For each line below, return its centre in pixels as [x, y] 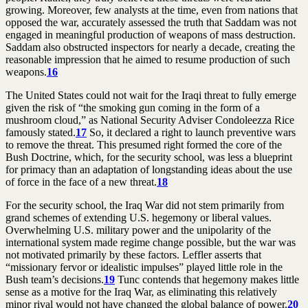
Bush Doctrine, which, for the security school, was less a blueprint [149, 157]
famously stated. [41, 132]
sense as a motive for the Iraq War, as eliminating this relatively [141, 291]
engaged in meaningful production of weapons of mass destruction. [151, 34]
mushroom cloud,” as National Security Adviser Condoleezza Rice [150, 120]
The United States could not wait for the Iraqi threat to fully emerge [151, 95]
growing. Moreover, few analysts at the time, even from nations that [152, 10]
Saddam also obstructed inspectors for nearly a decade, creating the [150, 47]
